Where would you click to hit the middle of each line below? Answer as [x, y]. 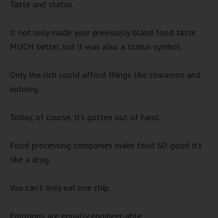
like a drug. [30, 159]
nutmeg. [25, 89]
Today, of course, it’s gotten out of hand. [85, 117]
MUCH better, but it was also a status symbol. [96, 46]
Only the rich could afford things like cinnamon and [105, 74]
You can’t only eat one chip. [60, 187]
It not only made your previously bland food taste [103, 32]
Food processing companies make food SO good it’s [106, 145]
